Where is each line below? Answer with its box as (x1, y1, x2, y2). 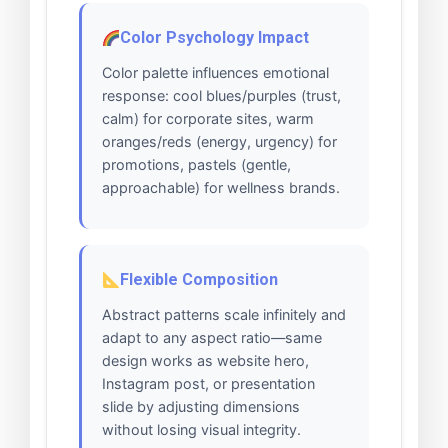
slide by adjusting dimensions (102, 398, 300, 416)
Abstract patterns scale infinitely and (102, 306, 346, 324)
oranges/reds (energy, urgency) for (102, 133, 337, 151)
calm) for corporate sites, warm (102, 110, 314, 128)
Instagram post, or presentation (102, 375, 315, 393)
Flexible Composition (120, 270, 279, 290)
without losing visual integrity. (102, 421, 301, 439)
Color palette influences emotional (102, 64, 329, 82)
